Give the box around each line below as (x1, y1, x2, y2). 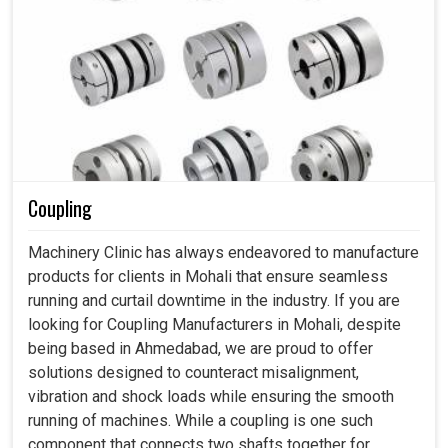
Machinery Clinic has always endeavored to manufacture (28, 243, 419, 263)
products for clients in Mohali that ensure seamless (28, 267, 388, 287)
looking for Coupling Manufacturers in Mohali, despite (28, 315, 401, 335)
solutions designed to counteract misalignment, (28, 363, 359, 383)
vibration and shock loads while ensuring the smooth (28, 387, 394, 407)
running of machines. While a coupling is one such (28, 411, 373, 431)
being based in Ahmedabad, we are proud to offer (28, 339, 373, 359)
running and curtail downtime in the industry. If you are (28, 291, 400, 311)
